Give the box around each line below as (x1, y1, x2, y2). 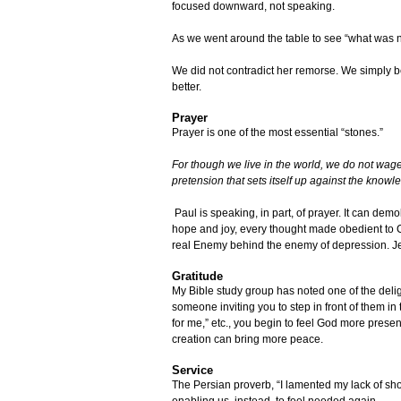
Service (172, 363, 213, 378)
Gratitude (172, 269, 223, 284)
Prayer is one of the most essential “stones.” (172, 126, 386, 140)
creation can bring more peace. (172, 333, 323, 346)
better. (172, 81, 201, 94)
